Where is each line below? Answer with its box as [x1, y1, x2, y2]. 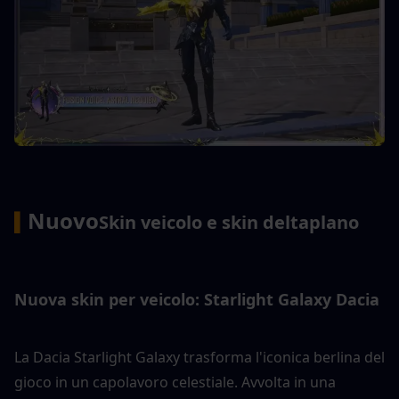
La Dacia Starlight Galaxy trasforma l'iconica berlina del [14, 346, 385, 367]
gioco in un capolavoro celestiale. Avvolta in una [14, 371, 336, 392]
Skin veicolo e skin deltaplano [99, 209, 359, 234]
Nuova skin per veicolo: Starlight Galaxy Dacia [14, 288, 379, 310]
